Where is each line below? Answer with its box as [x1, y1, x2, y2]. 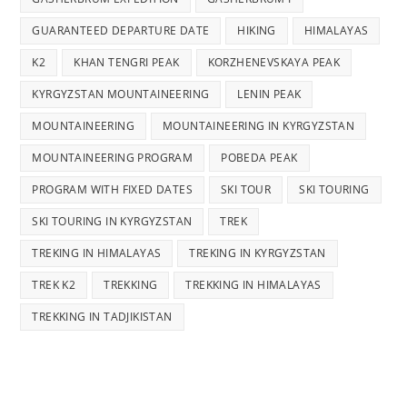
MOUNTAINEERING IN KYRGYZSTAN [163, 117, 355, 134]
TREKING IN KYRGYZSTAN [189, 244, 326, 261]
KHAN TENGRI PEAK [74, 54, 180, 70]
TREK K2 [32, 276, 76, 293]
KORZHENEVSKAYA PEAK [207, 54, 341, 70]
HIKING [237, 22, 276, 38]
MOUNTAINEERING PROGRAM [32, 149, 194, 165]
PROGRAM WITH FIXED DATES [32, 181, 194, 197]
